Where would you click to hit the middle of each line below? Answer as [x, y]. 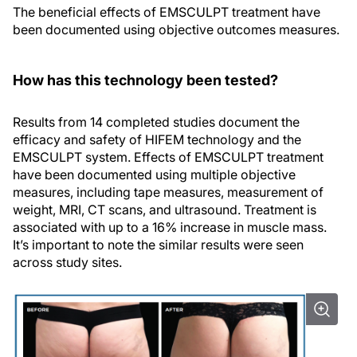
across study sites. [67, 263]
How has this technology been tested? [145, 80]
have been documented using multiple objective [154, 175]
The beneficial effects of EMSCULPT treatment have [167, 12]
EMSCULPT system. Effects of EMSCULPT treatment [168, 157]
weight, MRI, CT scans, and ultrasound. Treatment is [165, 210]
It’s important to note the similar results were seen [158, 245]
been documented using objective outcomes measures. [176, 30]
